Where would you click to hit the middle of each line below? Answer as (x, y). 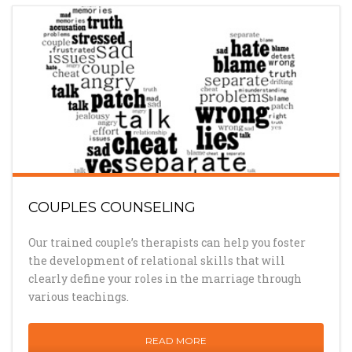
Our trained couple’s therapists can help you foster (167, 242)
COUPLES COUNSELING (112, 207)
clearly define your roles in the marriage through (165, 278)
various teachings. (79, 296)
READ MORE (176, 340)
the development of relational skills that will (157, 260)
